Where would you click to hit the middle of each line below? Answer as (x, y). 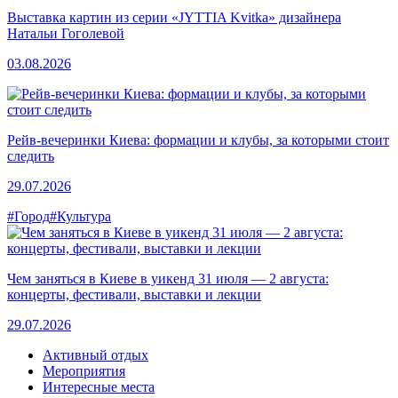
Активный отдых (96, 354)
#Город (28, 216)
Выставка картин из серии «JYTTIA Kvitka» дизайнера (174, 17)
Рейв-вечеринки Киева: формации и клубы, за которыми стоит (198, 139)
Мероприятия (84, 370)
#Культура (80, 216)
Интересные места (99, 386)
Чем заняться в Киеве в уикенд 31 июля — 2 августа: (168, 278)
